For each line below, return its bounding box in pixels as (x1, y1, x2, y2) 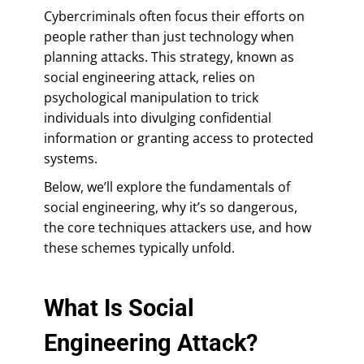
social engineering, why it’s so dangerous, (44, 197, 297, 216)
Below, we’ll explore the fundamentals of (44, 177, 290, 196)
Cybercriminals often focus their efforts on (44, 6, 305, 25)
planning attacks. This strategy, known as (44, 47, 294, 66)
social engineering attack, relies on (44, 67, 255, 86)
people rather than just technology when (44, 27, 294, 45)
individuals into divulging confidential (44, 108, 271, 127)
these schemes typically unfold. (44, 238, 235, 257)
